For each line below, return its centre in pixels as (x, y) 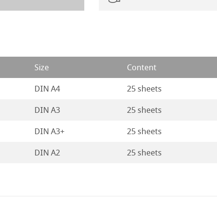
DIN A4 (47, 88)
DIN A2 (47, 152)
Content (141, 67)
